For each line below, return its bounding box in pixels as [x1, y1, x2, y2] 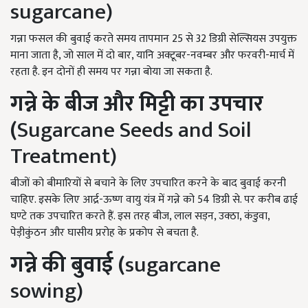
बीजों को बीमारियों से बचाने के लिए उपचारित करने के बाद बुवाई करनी [10, 174, 286, 193]
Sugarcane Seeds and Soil [17, 112, 252, 149]
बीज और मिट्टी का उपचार [65, 86, 263, 123]
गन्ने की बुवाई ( [10, 247, 125, 284]
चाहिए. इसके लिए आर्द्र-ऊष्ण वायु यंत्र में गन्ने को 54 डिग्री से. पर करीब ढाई [10, 190, 298, 210]
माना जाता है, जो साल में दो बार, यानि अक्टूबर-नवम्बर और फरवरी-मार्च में [10, 46, 294, 65]
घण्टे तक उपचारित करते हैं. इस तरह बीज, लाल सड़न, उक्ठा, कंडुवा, [10, 207, 269, 226]
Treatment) [10, 138, 117, 175]
